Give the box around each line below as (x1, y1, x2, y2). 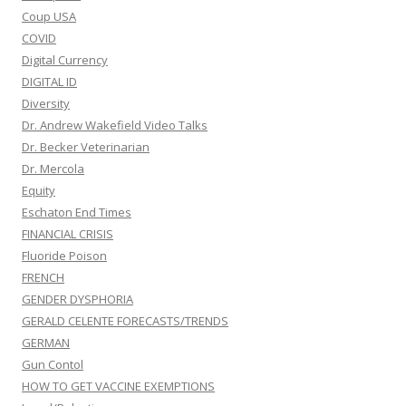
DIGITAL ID (22, 73, 77, 90)
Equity (22, 182, 55, 198)
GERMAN (22, 334, 70, 351)
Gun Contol (22, 356, 83, 372)
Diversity (22, 95, 70, 111)
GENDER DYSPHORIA (22, 291, 133, 307)
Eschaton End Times (22, 204, 131, 220)
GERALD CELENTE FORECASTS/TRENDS (22, 313, 228, 329)
